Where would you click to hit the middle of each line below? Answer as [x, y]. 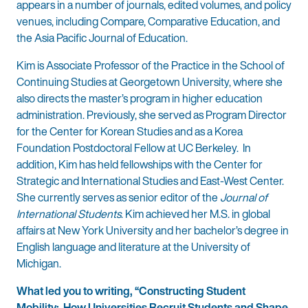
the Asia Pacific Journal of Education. [103, 37]
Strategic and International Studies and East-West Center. [150, 180]
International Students [69, 213]
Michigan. [40, 263]
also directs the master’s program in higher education [140, 98]
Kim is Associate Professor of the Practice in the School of [151, 65]
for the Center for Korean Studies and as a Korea [130, 131]
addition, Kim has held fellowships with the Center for [140, 164]
